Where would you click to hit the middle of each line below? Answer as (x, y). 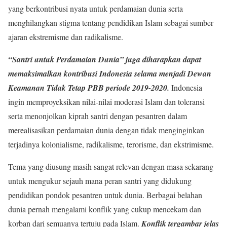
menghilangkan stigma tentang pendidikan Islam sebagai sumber (111, 23)
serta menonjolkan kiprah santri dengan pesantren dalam (98, 116)
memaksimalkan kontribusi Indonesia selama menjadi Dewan (110, 73)
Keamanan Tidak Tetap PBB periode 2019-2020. (89, 88)
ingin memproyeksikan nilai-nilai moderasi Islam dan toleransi (106, 102)
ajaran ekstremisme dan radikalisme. (66, 37)
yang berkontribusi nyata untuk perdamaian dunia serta (96, 8)
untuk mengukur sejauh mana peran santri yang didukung (100, 181)
